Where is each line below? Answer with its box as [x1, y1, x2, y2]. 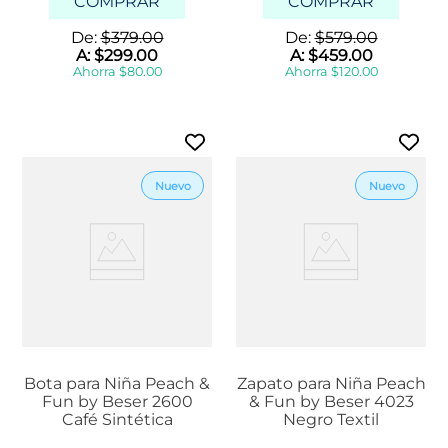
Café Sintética [61, 410, 173, 430]
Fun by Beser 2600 [41, 392, 193, 412]
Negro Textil [283, 410, 379, 430]
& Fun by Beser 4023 [248, 392, 414, 412]
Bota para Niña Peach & [24, 374, 210, 394]
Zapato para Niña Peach [236, 374, 426, 394]
